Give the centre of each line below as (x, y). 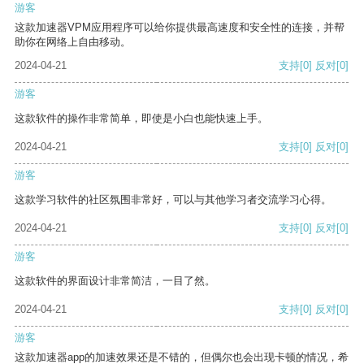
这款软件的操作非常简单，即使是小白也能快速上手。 (141, 119)
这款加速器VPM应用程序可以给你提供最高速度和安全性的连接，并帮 (180, 28)
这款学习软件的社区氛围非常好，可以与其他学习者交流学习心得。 (173, 200)
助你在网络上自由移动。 (73, 42)
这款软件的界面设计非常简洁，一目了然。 (115, 281)
